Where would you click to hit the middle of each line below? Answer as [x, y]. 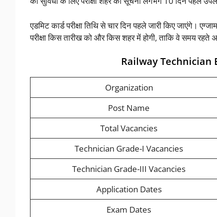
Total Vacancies [129, 128]
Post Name [129, 108]
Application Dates [129, 189]
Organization [129, 88]
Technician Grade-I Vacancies [129, 149]
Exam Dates [129, 210]
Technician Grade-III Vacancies [129, 169]
